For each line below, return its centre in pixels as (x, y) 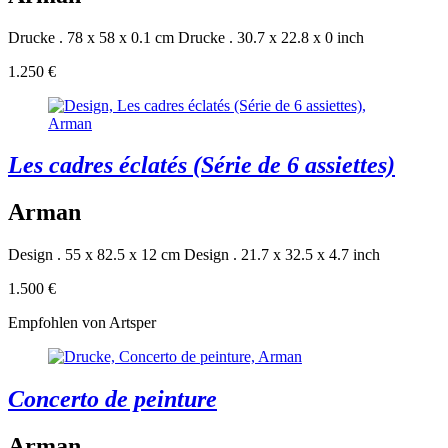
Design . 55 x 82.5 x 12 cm (94, 255)
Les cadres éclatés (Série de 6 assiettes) (201, 165)
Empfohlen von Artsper (82, 323)
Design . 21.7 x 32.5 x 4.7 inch (282, 255)
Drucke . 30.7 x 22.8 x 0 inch (271, 37)
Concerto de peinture (112, 399)
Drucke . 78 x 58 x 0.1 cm (91, 37)
